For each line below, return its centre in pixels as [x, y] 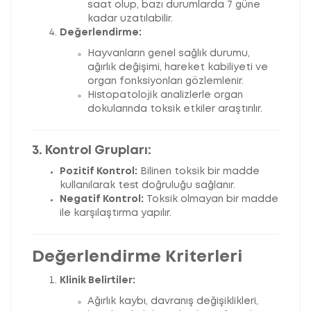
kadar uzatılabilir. [130, 19]
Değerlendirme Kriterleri [137, 258]
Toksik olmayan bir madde [211, 200]
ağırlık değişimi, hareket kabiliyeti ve [178, 68]
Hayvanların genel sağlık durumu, [169, 54]
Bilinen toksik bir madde [199, 172]
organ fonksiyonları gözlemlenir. [166, 82]
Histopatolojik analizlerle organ [165, 95]
